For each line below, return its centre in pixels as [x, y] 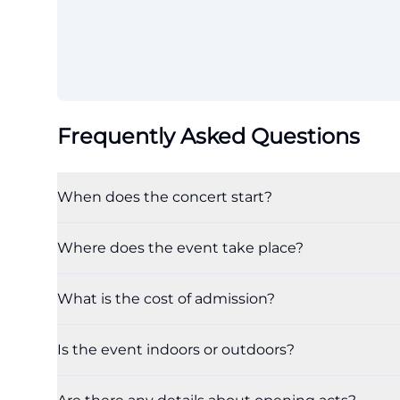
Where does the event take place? [180, 248]
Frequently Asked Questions [208, 136]
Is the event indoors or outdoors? [176, 350]
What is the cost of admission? [166, 299]
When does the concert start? [165, 197]
